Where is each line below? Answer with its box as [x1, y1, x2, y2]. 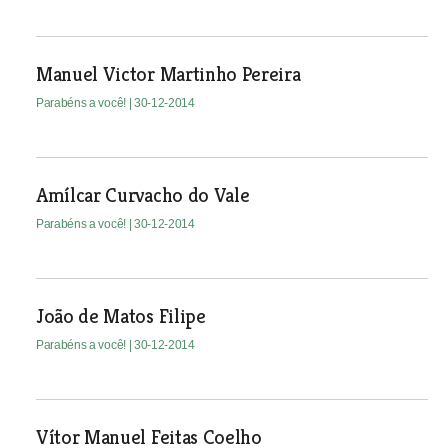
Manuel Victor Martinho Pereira [35, 62, 301, 87]
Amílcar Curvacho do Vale [35, 183, 250, 208]
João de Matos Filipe [35, 304, 206, 329]
